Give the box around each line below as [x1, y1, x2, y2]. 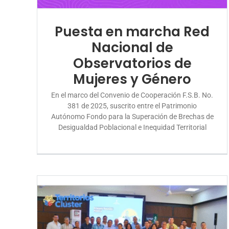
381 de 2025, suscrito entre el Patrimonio [67, 101, 197, 110]
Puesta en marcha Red [55, 22, 210, 41]
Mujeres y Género [73, 70, 192, 88]
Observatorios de [73, 54, 192, 73]
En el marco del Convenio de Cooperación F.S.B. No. [51, 90, 214, 99]
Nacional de [91, 38, 173, 57]
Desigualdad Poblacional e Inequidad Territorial [58, 123, 207, 131]
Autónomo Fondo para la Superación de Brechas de [51, 112, 214, 121]
